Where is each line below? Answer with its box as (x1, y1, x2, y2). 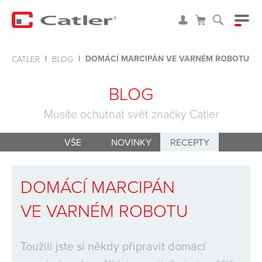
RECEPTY (170, 135, 209, 149)
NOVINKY (111, 135, 151, 149)
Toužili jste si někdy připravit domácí (20, 237, 206, 254)
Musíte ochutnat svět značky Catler (43, 105, 219, 122)
